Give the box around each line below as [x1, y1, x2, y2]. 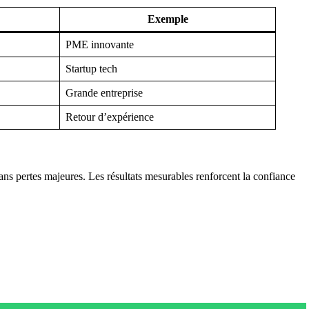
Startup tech [66, 62, 117, 74]
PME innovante [66, 38, 134, 50]
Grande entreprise [66, 86, 143, 99]
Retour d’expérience [66, 110, 154, 123]
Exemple [147, 12, 188, 25]
